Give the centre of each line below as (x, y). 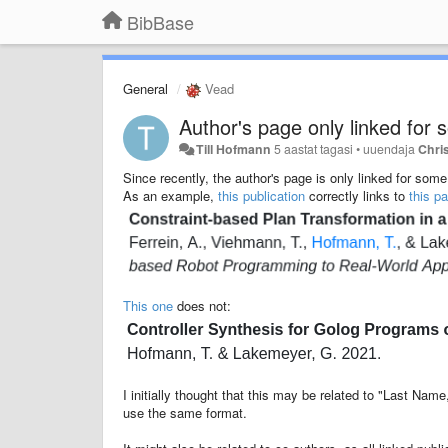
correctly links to (357, 195)
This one (148, 306)
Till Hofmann (234, 148)
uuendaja (391, 148)
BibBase (160, 22)
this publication (261, 195)
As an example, (170, 195)
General (145, 88)
